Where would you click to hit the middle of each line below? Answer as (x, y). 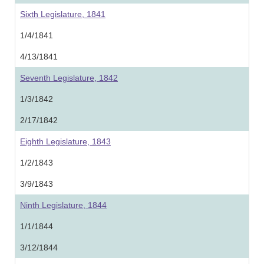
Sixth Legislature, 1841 (63, 14)
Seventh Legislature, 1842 (69, 78)
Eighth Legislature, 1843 (65, 141)
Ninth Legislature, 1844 (63, 205)
